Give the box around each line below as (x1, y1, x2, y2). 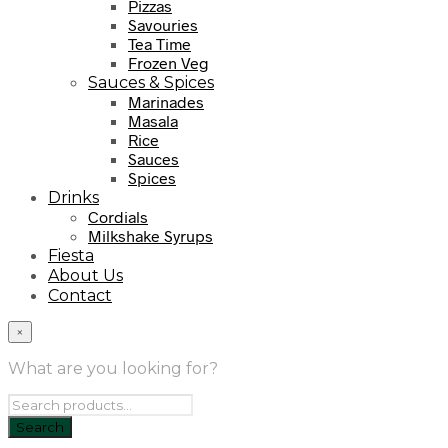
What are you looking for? (8, 359, 218, 379)
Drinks (48, 188, 99, 208)
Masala (128, 111, 178, 131)
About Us (48, 266, 123, 286)
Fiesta (48, 246, 94, 266)
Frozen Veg (128, 53, 209, 73)
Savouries (128, 15, 198, 35)
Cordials (88, 207, 148, 227)
